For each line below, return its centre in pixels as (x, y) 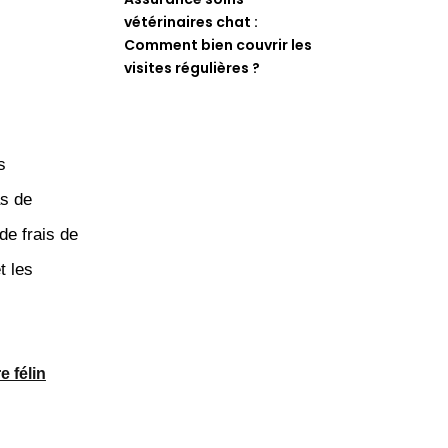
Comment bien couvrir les (218, 45)
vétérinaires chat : (191, 22)
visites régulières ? (192, 68)
